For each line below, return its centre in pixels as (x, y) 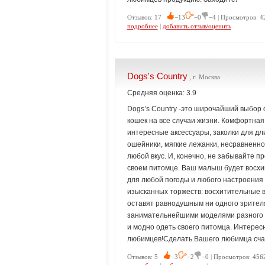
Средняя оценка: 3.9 (161, 93)
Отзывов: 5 (145, 257)
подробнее (142, 26)
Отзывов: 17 (147, 17)
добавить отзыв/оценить (197, 26)
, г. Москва (203, 77)
